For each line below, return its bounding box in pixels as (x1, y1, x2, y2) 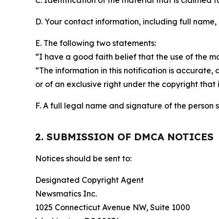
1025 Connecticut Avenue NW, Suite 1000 (35, 202, 190, 212)
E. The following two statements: (35, 38, 156, 48)
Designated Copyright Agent (35, 175, 144, 185)
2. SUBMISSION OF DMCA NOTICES (35, 131, 214, 143)
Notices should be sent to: (35, 153, 131, 163)
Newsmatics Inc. (35, 189, 97, 198)
